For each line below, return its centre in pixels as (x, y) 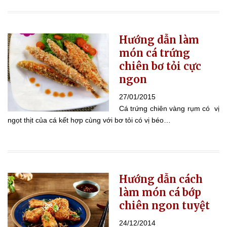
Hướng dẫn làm (159, 40)
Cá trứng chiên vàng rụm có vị (169, 108)
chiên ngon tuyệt (164, 205)
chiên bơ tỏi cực (160, 66)
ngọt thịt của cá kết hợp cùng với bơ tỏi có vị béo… (89, 120)
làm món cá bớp (160, 192)
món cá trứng (155, 53)
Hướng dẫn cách (161, 179)
